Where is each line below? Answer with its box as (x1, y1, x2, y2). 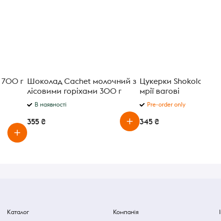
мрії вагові (140, 86, 180, 96)
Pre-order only (147, 101, 185, 108)
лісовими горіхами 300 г (27, 86, 121, 96)
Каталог (7, 208, 29, 216)
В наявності (35, 101, 67, 108)
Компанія (113, 208, 139, 216)
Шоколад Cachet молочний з (27, 76, 136, 86)
